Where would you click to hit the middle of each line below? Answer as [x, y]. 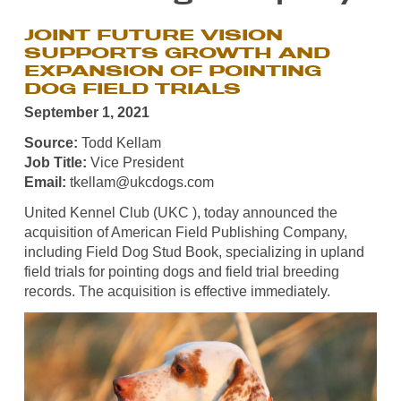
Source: [51, 142]
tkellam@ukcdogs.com [140, 182]
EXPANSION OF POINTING [172, 71]
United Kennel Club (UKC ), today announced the [180, 212]
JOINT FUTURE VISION [153, 35]
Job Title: [55, 162]
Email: [45, 182]
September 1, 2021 [86, 112]
